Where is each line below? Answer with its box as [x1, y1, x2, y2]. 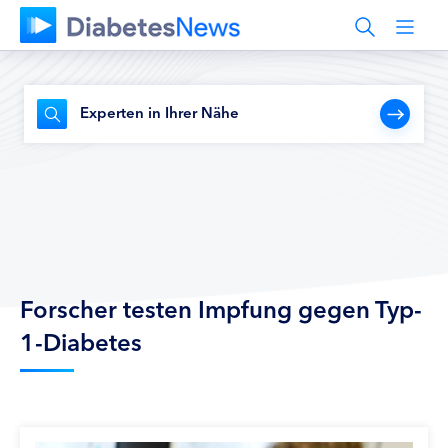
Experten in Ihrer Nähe [80, 101, 239, 122]
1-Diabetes [20, 323, 142, 358]
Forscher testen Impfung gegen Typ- [20, 290, 422, 325]
